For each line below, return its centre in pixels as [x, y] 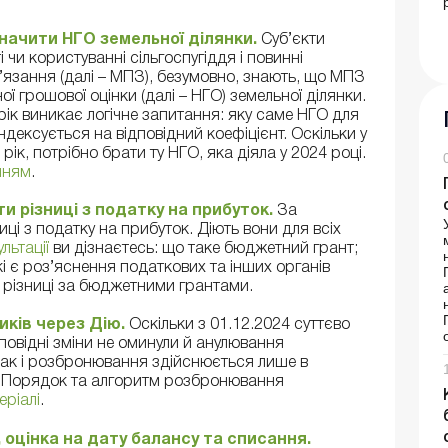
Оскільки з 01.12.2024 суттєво [239, 325]
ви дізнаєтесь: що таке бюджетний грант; [203, 249]
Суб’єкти [293, 40]
